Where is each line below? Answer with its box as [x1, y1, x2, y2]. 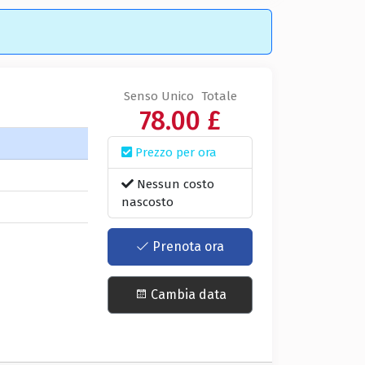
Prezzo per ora [132, 144, 218, 160]
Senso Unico [123, 88, 194, 103]
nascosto [121, 194, 174, 209]
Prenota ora [149, 239, 225, 255]
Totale [200, 88, 237, 103]
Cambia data [147, 286, 226, 302]
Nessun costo [134, 176, 215, 191]
